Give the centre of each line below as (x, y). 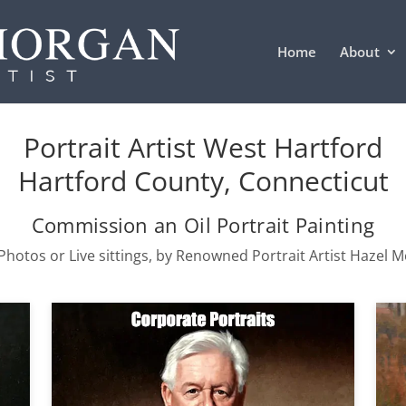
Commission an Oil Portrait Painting (203, 225)
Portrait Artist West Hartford (203, 147)
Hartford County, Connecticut (203, 181)
